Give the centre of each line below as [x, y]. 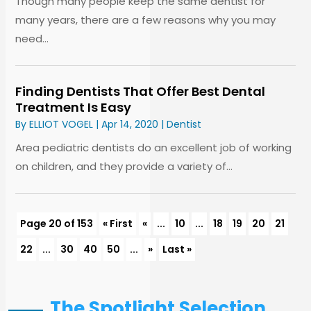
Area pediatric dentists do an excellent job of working [154, 147]
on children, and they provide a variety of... [124, 166]
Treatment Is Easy [74, 107]
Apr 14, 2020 [130, 124]
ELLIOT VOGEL [61, 124]
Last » [177, 249]
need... [32, 38]
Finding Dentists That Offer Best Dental [141, 91]
